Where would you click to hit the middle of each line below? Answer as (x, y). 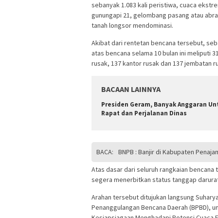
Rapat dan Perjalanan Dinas (144, 113)
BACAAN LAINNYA (131, 89)
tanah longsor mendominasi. (132, 26)
